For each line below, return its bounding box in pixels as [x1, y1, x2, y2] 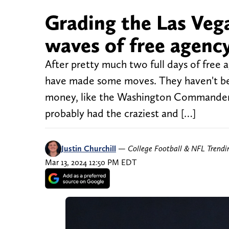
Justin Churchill [61, 144, 116, 154]
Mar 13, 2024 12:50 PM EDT [45, 157, 136, 168]
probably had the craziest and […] [45, 107, 196, 120]
